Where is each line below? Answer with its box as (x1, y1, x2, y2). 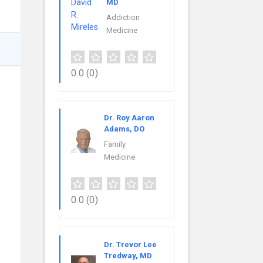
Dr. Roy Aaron (104, 113, 154, 123)
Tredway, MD (104, 251, 152, 261)
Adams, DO (104, 124, 144, 134)
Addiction (106, 13, 140, 22)
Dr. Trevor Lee (104, 240, 157, 249)
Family (104, 140, 126, 149)
